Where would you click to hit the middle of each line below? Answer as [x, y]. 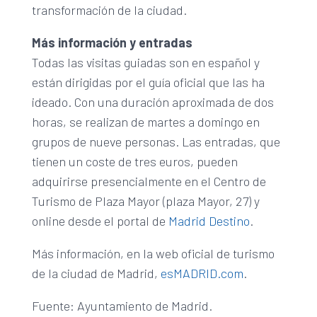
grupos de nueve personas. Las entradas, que [156, 141]
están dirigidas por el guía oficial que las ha [148, 82]
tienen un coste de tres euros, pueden [134, 161]
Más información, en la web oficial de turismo [153, 253]
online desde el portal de [100, 220]
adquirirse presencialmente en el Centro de [149, 181]
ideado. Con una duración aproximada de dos [152, 102]
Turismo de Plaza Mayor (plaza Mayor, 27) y [145, 201]
